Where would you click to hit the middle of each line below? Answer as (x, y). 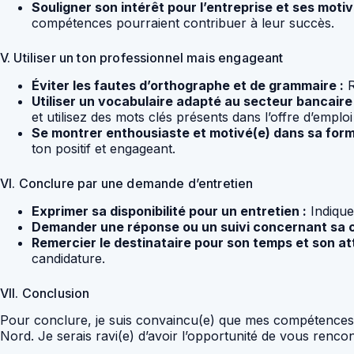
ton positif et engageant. (104, 148)
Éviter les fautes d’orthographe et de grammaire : (188, 85)
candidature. (68, 258)
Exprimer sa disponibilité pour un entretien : (169, 211)
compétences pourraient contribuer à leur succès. (183, 23)
